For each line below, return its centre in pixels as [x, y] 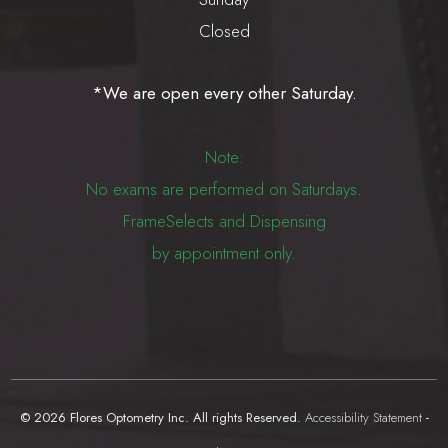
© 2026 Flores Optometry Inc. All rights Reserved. [162, 418]
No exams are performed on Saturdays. [224, 189]
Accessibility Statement [363, 418]
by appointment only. [224, 253]
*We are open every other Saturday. [224, 93]
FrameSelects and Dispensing [224, 221]
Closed [224, 31]
